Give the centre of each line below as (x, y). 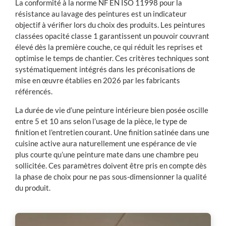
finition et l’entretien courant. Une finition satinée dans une (112, 132)
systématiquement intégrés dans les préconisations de (105, 70)
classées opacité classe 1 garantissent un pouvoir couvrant (112, 36)
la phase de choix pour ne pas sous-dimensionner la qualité (111, 177)
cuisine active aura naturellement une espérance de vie (106, 143)
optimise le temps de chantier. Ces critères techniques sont (112, 59)
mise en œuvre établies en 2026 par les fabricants (97, 81)
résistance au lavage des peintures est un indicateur (101, 14)
